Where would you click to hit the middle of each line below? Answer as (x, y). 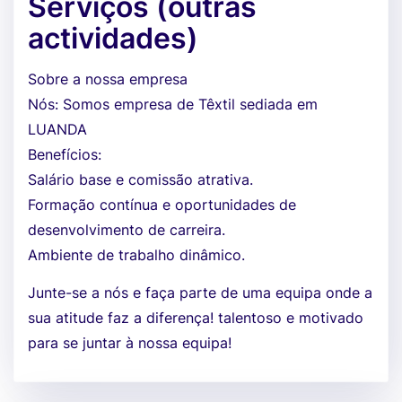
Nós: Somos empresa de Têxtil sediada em (173, 104)
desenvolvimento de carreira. (127, 230)
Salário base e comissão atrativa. (140, 179)
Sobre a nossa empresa (108, 79)
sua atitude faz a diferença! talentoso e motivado (196, 318)
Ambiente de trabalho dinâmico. (136, 255)
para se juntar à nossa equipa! (130, 343)
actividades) (113, 38)
